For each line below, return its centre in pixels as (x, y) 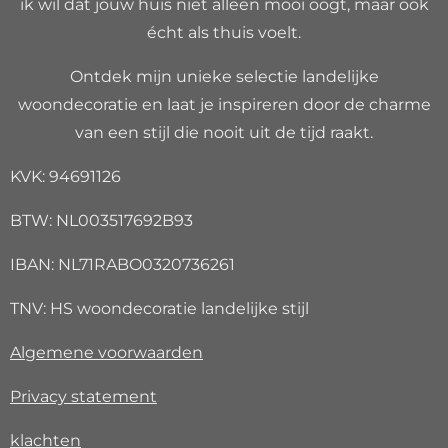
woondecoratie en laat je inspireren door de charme (224, 104)
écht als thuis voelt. (224, 32)
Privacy (40, 396)
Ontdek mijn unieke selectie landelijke (224, 76)
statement (114, 396)
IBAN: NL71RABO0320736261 (164, 264)
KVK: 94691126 (75, 176)
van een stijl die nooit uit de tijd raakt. (224, 132)
